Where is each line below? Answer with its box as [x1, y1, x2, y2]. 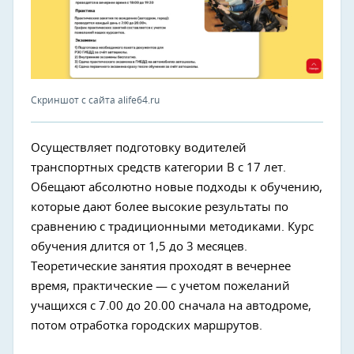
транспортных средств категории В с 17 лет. [31, 162, 286, 174]
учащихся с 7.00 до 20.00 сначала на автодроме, [31, 300, 311, 312]
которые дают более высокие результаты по [31, 201, 288, 213]
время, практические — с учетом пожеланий [31, 281, 290, 292]
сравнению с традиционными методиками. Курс [31, 221, 314, 233]
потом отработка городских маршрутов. [31, 320, 262, 332]
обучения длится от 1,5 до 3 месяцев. [31, 241, 247, 253]
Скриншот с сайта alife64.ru [31, 96, 160, 105]
